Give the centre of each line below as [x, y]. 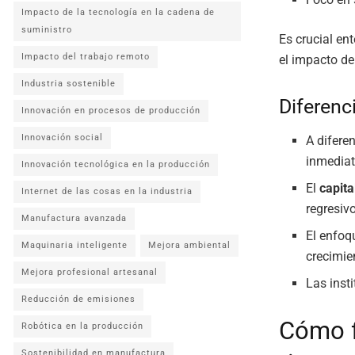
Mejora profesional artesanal [90, 272]
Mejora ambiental [189, 245]
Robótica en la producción [82, 326]
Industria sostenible [69, 84]
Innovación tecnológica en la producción [116, 164]
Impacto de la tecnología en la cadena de [118, 12]
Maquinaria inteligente [74, 245]
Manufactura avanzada [74, 218]
